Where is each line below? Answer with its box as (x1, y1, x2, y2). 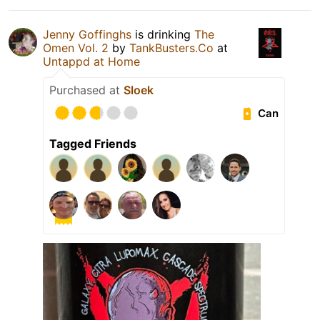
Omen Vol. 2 (43, 40, 109, 55)
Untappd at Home (43, 54, 140, 69)
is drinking (131, 26, 194, 41)
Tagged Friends (49, 136, 136, 151)
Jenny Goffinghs (43, 26, 131, 41)
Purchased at (49, 82, 124, 97)
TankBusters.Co (129, 40, 214, 55)
